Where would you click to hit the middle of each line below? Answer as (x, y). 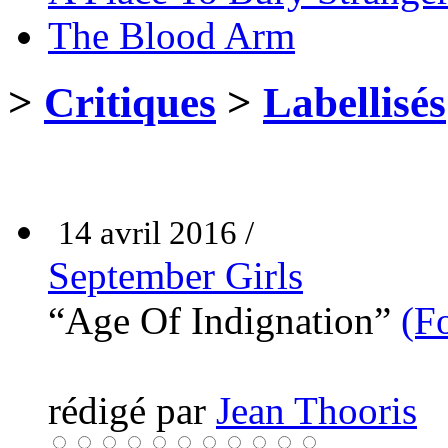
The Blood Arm (171, 35)
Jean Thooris (316, 410)
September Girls (175, 275)
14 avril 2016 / (156, 232)
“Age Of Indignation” (224, 320)
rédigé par (132, 410)
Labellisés (354, 102)
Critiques (130, 102)
